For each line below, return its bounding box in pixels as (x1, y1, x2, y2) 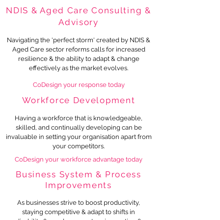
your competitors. (53, 142, 105, 150)
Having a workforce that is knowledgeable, (15, 114, 142, 122)
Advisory (58, 17, 99, 27)
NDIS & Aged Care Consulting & (6, 5, 151, 15)
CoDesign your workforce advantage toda (15, 156, 139, 163)
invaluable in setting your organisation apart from (5, 133, 152, 140)
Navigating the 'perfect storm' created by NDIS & (7, 36, 150, 44)
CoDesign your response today (32, 81, 125, 88)
